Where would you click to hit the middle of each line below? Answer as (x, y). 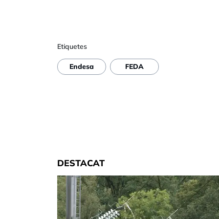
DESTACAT (81, 163)
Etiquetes (72, 46)
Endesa (82, 67)
